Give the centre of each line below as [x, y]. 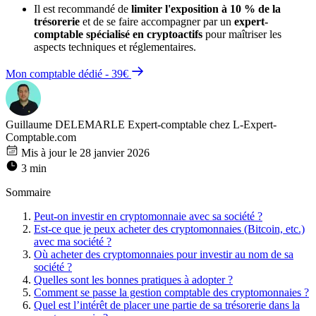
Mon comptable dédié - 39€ [68, 73]
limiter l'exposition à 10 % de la [206, 8]
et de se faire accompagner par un [157, 21]
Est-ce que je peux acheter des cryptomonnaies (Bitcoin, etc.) [169, 229]
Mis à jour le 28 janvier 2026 [84, 152]
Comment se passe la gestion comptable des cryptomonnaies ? [171, 292]
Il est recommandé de [83, 8]
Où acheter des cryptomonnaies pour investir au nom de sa [164, 254]
